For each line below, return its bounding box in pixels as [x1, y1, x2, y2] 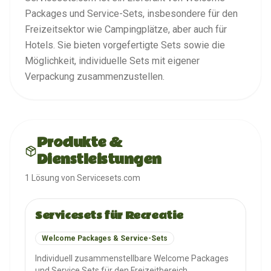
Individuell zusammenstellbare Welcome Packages [35, 253, 229, 263]
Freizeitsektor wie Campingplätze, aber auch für [25, 24, 227, 35]
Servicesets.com [77, 173, 140, 183]
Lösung [31, 173, 59, 183]
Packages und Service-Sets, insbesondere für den [25, 8, 238, 19]
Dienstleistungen [36, 149, 162, 170]
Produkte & [36, 132, 122, 153]
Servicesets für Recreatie [35, 207, 183, 224]
